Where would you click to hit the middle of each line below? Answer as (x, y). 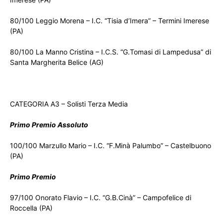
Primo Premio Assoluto (49, 125)
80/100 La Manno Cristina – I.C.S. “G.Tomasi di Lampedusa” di (111, 52)
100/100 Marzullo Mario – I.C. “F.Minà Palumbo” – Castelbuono (111, 146)
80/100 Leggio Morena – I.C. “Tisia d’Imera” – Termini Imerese (110, 21)
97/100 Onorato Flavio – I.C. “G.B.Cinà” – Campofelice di (101, 198)
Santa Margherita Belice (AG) (57, 62)
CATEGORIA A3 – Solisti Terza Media (69, 104)
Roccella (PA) (31, 208)
